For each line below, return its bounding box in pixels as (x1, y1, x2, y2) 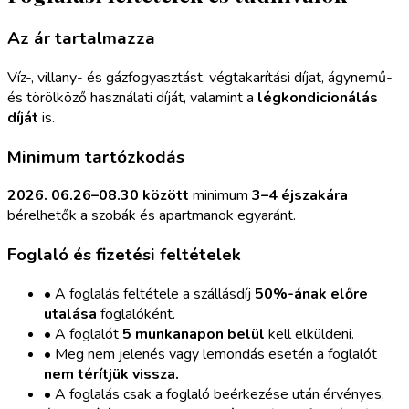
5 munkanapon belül (122, 323, 265, 344)
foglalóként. (97, 303, 175, 324)
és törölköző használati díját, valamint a (7, 88, 257, 109)
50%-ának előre (255, 283, 368, 304)
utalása (44, 303, 97, 324)
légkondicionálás (257, 88, 378, 109)
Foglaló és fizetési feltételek (7, 243, 241, 267)
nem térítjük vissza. (44, 363, 179, 384)
